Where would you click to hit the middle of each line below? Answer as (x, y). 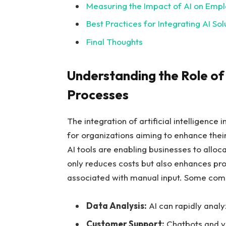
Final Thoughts (114, 41)
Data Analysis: (116, 206)
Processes (98, 94)
